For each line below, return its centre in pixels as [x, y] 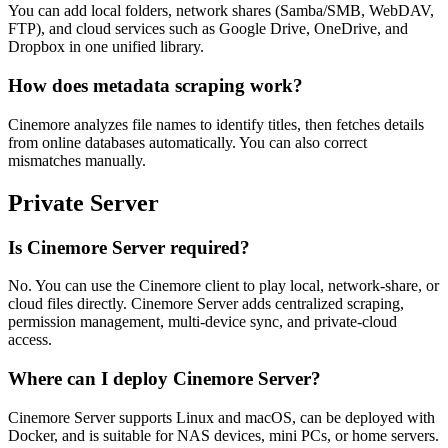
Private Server [83, 202]
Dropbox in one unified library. [106, 47]
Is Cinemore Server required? [129, 247]
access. [30, 340]
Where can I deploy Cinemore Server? [164, 379]
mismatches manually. [77, 160]
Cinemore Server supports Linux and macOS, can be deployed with [221, 417]
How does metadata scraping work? [155, 86]
